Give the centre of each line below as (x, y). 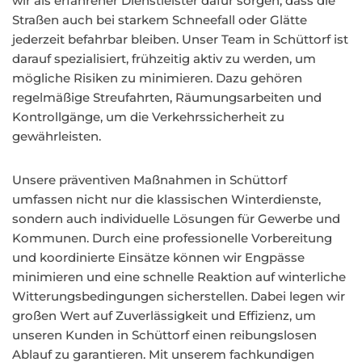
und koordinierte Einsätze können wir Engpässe (158, 257)
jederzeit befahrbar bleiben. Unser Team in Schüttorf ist (180, 39)
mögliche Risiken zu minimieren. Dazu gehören (157, 78)
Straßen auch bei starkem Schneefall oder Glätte (160, 20)
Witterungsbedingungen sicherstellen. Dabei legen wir (179, 296)
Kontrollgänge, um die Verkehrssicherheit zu (148, 117)
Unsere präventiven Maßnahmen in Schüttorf (149, 180)
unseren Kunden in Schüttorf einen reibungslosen (164, 335)
